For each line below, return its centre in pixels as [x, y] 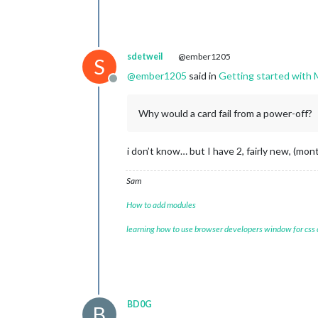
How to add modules [161, 205]
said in [203, 76]
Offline [130, 86]
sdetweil [145, 56]
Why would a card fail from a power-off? [225, 113]
